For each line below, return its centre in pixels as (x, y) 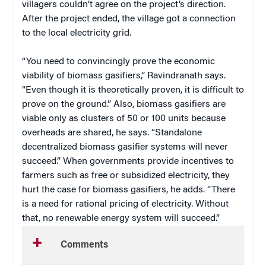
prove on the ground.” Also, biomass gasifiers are (124, 104)
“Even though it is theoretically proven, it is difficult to (133, 90)
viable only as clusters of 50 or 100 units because (124, 118)
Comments (84, 245)
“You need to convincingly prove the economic (118, 61)
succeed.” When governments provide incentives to (128, 161)
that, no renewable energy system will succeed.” (121, 218)
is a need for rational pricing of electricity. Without (125, 204)
